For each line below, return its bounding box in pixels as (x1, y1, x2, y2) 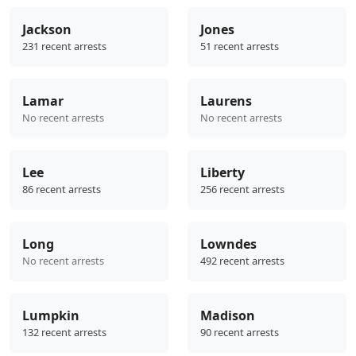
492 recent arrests (200, 253, 284, 269)
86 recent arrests (22, 182, 101, 197)
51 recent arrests (200, 39, 279, 54)
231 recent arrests (22, 39, 106, 54)
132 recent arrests (22, 325, 106, 340)
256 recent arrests (200, 182, 284, 197)
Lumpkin (22, 307, 79, 325)
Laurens (200, 92, 252, 110)
